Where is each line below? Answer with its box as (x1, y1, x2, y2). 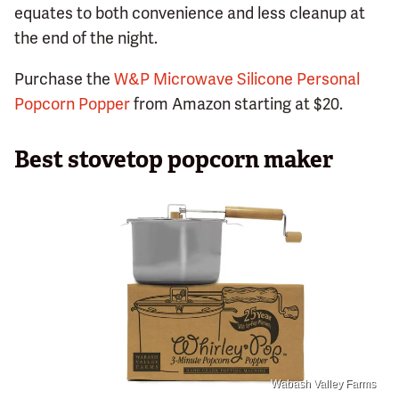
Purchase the (14, 69, 114, 90)
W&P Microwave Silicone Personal (114, 69, 360, 90)
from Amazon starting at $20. (130, 94, 343, 115)
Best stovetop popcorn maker (14, 144, 333, 175)
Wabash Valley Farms (271, 377, 376, 390)
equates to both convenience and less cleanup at (14, 3, 365, 24)
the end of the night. (14, 28, 158, 49)
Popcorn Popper (14, 94, 130, 115)
